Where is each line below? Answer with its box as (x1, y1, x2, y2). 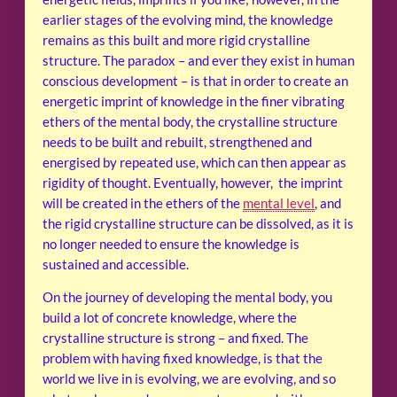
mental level (243, 195, 315, 211)
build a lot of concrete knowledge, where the (43, 310, 297, 326)
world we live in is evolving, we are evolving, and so (43, 371, 336, 387)
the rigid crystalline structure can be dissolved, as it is (43, 215, 354, 231)
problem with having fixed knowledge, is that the (43, 351, 323, 367)
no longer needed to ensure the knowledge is (43, 236, 300, 252)
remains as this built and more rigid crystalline (43, 32, 310, 48)
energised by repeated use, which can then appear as (43, 154, 346, 170)
